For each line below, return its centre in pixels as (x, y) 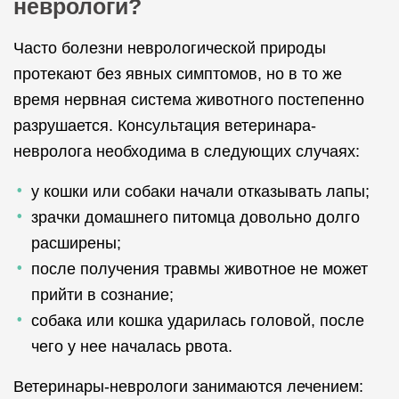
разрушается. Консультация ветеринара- (165, 126)
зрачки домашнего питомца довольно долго (195, 217)
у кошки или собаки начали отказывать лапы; (200, 191)
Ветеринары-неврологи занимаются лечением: (188, 387)
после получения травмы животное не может (199, 269)
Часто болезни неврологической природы (170, 48)
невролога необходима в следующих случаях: (187, 151)
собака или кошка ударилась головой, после (198, 321)
